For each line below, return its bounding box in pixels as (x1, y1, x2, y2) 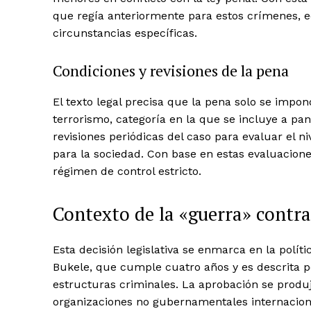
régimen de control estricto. (53, 164, 201, 178)
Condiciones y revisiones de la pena (53, 60, 289, 81)
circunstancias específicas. (53, 26, 197, 40)
